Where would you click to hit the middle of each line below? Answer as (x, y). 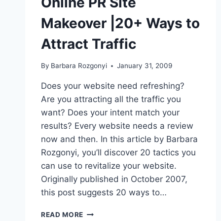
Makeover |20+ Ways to (120, 23)
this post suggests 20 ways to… (104, 193)
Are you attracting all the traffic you (111, 99)
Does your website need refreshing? (113, 86)
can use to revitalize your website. (109, 166)
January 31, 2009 (145, 66)
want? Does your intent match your (110, 113)
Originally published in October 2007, (114, 179)
